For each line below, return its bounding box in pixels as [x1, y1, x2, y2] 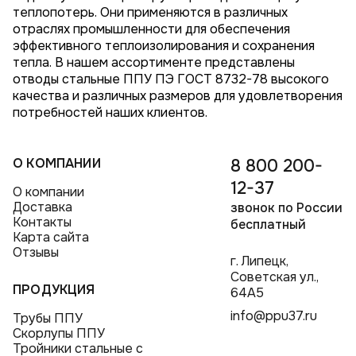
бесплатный [230, 215, 306, 233]
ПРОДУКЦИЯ [13, 281, 95, 298]
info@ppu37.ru [230, 308, 317, 324]
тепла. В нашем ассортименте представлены [13, 53, 296, 71]
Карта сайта [13, 228, 90, 246]
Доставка [13, 198, 73, 215]
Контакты [13, 213, 72, 230]
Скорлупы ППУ [13, 324, 106, 342]
